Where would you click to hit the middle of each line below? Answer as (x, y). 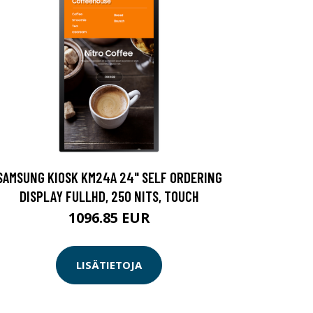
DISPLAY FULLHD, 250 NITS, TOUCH (109, 196)
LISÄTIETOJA (109, 265)
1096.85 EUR (109, 217)
